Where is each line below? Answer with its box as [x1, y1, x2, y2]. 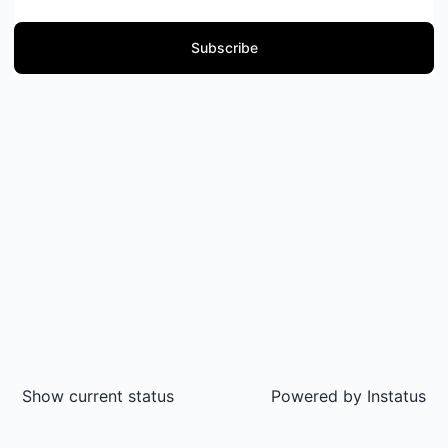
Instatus [362, 386, 426, 406]
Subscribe [190, 39, 258, 56]
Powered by [271, 386, 362, 406]
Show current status [22, 386, 174, 406]
